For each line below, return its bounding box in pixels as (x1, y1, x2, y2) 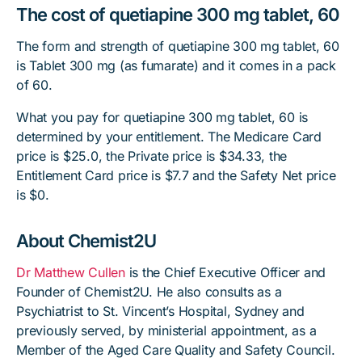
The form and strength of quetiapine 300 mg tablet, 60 (16, 38, 339, 54)
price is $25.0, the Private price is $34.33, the (16, 148, 287, 164)
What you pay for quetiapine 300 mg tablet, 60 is (16, 109, 308, 125)
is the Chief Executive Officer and (124, 264, 326, 280)
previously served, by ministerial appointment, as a (16, 322, 317, 339)
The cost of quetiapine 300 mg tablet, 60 (16, 4, 339, 25)
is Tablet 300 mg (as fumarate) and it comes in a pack (16, 57, 336, 74)
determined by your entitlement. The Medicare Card (16, 128, 322, 145)
